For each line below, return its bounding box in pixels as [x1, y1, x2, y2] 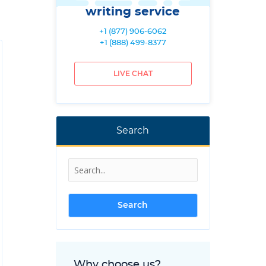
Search [116, 126, 150, 135]
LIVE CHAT [113, 70, 153, 77]
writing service [85, 6, 180, 18]
